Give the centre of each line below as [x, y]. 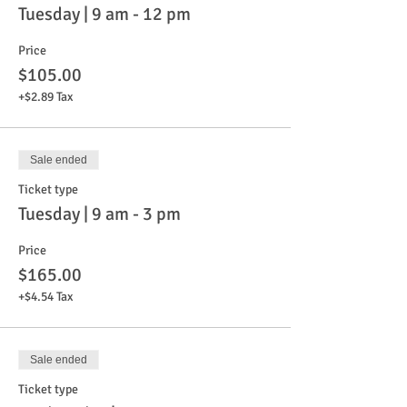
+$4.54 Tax [45, 297]
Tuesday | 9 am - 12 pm [104, 14]
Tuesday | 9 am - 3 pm [99, 214]
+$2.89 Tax [45, 97]
